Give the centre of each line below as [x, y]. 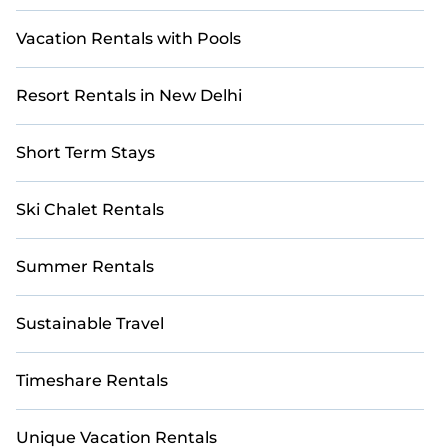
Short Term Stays [85, 152]
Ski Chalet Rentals [90, 209]
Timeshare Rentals [92, 380]
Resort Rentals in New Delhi [129, 95]
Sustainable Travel [90, 323]
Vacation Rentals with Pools [128, 38]
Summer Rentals [85, 266]
